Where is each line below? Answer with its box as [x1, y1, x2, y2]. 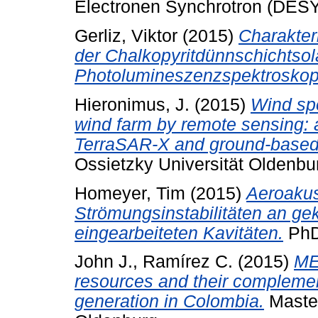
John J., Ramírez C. [75, 252, 233, 272]
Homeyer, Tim [75, 183, 185, 203]
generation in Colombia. [75, 292, 264, 312]
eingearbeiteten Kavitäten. [75, 223, 283, 243]
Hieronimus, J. [75, 94, 190, 114]
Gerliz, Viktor [75, 26, 177, 45]
